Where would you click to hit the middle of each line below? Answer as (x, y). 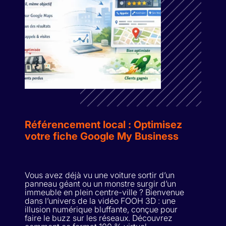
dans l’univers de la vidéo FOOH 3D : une (100, 201)
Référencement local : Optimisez (103, 124)
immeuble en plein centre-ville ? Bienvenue (104, 192)
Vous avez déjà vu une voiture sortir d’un (100, 175)
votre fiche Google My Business (102, 136)
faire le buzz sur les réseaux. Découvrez (99, 218)
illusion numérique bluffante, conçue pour (101, 209)
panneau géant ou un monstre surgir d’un (100, 183)
